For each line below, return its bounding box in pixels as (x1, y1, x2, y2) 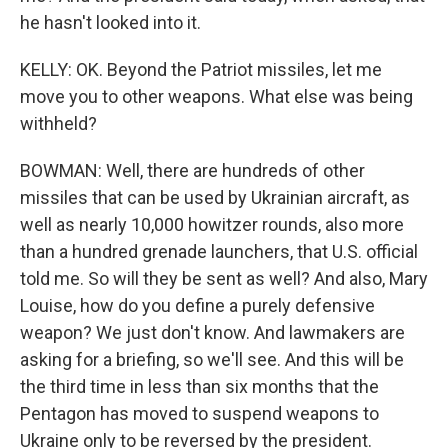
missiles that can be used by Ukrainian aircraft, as (20, 187, 410, 208)
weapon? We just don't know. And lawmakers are (20, 322, 405, 343)
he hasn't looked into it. (20, 12, 201, 33)
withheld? (20, 113, 97, 134)
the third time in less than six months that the (20, 376, 379, 397)
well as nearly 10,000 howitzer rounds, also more (20, 214, 404, 235)
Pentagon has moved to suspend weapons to (20, 403, 379, 424)
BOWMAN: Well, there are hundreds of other (20, 160, 365, 181)
